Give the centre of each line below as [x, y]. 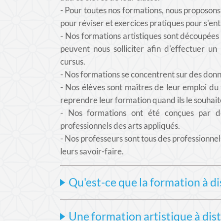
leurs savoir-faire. [92, 151]
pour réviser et [87, 23]
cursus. [73, 61]
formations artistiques [121, 36]
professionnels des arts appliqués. [120, 126]
